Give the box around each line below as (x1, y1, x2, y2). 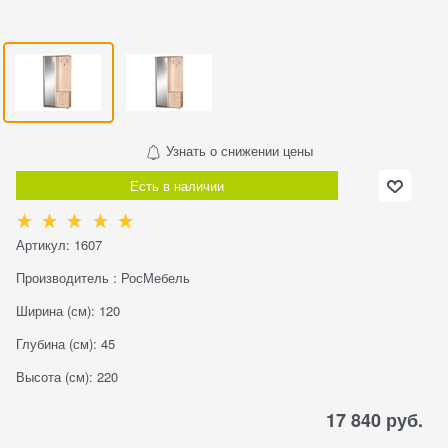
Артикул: (16, 234, 70, 254)
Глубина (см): (16, 333, 97, 353)
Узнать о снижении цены (162, 141, 313, 161)
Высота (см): (16, 366, 93, 386)
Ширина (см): (16, 300, 95, 320)
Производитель (16, 267, 109, 287)
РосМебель (121, 267, 190, 287)
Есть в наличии (130, 176, 224, 196)
